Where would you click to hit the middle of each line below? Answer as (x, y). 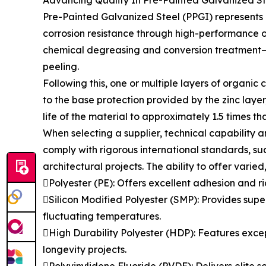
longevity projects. (85, 249)
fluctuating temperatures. (102, 216)
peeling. (61, 66)
